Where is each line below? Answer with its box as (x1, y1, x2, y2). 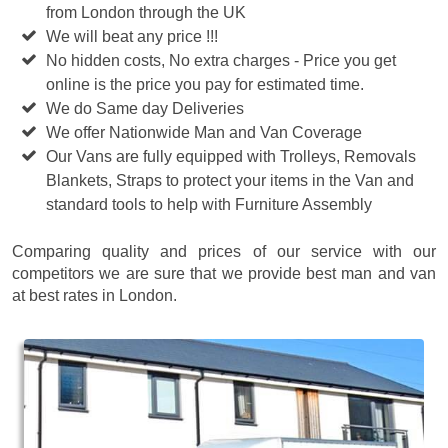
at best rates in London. (12, 286, 177, 304)
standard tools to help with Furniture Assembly (46, 195, 373, 213)
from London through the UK (46, 3, 247, 21)
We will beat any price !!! (46, 27, 219, 45)
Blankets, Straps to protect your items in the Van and (46, 171, 415, 189)
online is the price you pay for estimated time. (46, 75, 365, 93)
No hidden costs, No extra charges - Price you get (46, 51, 397, 69)
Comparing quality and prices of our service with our (12, 242, 436, 260)
